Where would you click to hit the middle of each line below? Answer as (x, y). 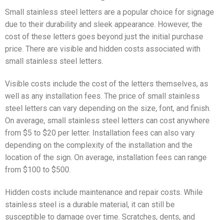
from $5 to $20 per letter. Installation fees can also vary (100, 133)
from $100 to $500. (38, 170)
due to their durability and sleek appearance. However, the (104, 25)
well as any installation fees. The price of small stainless (102, 96)
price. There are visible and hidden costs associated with (103, 49)
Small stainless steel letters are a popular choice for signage (110, 12)
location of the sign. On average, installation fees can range (106, 158)
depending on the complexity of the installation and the (99, 145)
